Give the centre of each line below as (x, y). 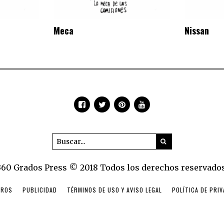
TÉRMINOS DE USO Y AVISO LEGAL (114, 189)
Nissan (196, 30)
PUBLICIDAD (39, 189)
